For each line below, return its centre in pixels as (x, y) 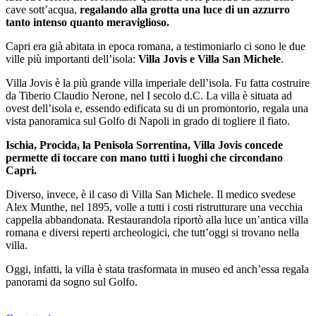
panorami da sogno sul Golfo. (72, 281)
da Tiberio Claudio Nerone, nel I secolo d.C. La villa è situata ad (149, 95)
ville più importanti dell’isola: (72, 59)
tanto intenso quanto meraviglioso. (87, 22)
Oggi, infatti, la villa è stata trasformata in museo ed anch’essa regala (157, 269)
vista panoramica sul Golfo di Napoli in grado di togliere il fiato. (148, 121)
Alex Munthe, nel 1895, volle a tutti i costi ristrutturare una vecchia (154, 207)
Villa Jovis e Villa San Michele (209, 59)
